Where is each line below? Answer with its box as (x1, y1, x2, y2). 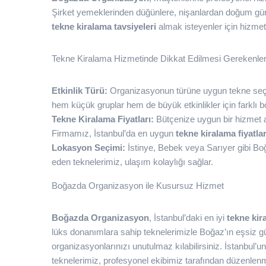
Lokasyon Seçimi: (52, 142, 125, 153)
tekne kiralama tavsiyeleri (52, 21, 156, 31)
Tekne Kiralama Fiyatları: (52, 114, 154, 124)
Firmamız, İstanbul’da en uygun (52, 128, 176, 138)
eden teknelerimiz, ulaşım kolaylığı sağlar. (52, 157, 213, 167)
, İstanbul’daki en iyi (149, 213, 227, 223)
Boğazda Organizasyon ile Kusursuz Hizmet (52, 180, 224, 191)
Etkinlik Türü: (52, 85, 107, 96)
